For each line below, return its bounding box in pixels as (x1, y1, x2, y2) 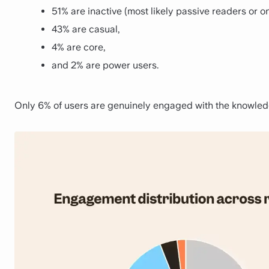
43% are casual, (52, 23, 119, 35)
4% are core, (52, 41, 105, 53)
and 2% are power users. (52, 59, 159, 71)
